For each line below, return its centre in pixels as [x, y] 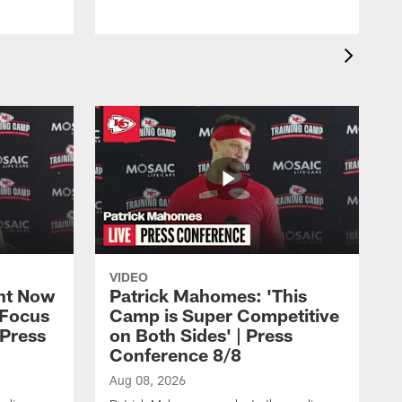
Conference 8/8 [175, 355]
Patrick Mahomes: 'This [208, 296]
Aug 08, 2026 [148, 380]
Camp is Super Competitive [224, 315]
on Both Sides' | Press [201, 335]
